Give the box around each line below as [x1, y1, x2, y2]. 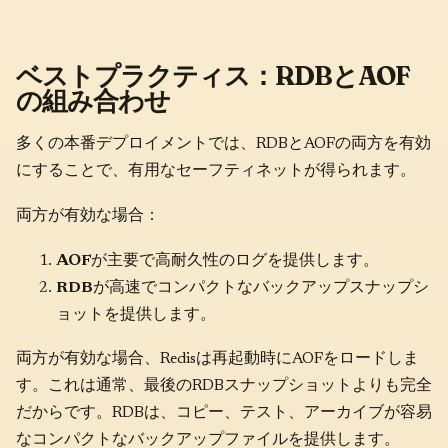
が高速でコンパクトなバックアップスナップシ [93, 279, 429, 296]
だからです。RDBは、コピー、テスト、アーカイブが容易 [16, 405, 432, 422]
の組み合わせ [16, 84, 170, 117]
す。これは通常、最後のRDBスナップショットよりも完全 [16, 378, 432, 395]
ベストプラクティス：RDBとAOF [16, 59, 410, 92]
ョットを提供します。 [56, 306, 216, 323]
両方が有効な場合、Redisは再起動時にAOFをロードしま [16, 351, 419, 368]
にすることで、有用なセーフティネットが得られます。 [16, 163, 416, 180]
